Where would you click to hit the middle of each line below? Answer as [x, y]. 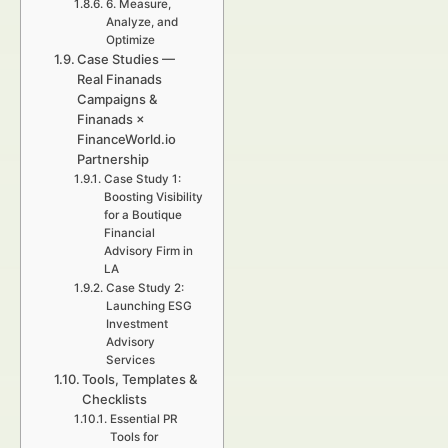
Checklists [115, 399]
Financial [129, 233]
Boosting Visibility [153, 197]
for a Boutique [142, 215]
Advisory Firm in [148, 251]
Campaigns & [117, 99]
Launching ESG [148, 306]
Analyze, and [141, 22]
